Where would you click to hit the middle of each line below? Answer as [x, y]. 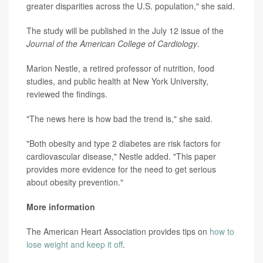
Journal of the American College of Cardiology [112, 44]
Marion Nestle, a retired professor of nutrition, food [120, 68]
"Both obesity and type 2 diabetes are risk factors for [124, 144]
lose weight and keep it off [75, 245]
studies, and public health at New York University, [117, 81]
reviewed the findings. [67, 94]
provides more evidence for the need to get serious [121, 169]
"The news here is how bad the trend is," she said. [119, 119]
